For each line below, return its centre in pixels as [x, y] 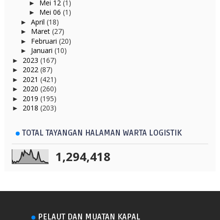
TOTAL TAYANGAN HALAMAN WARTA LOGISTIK [102, 133]
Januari [42, 50]
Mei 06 [51, 12]
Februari [45, 41]
